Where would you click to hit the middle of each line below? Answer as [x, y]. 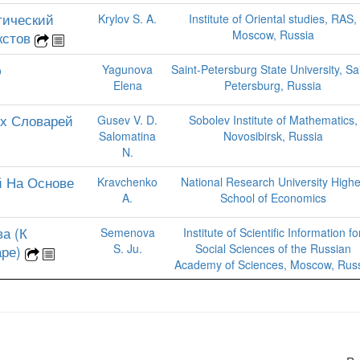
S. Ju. [127, 248]
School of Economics [273, 197]
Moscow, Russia [273, 34]
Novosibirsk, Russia [273, 135]
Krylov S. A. [127, 18]
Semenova [127, 232]
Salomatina [127, 135]
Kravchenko [127, 181]
